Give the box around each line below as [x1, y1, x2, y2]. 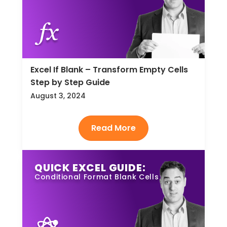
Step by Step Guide [30, 77, 110, 89]
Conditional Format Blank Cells [34, 171, 159, 182]
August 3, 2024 [30, 91, 86, 101]
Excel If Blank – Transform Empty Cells [30, 64, 188, 76]
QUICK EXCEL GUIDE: [34, 160, 146, 175]
